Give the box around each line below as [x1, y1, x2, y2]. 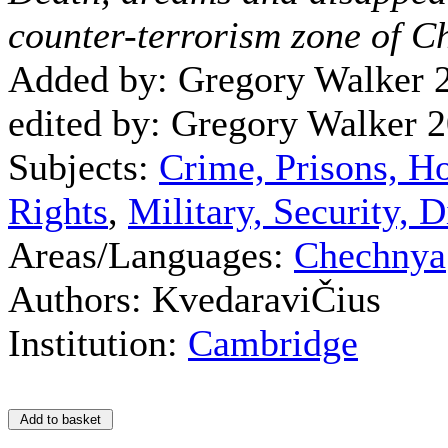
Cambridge [188, 322, 358, 364]
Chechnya [294, 234, 446, 276]
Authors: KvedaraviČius [8, 278, 381, 320]
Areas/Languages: [8, 234, 294, 276]
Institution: [8, 322, 188, 364]
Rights [8, 190, 108, 232]
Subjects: [8, 146, 159, 188]
